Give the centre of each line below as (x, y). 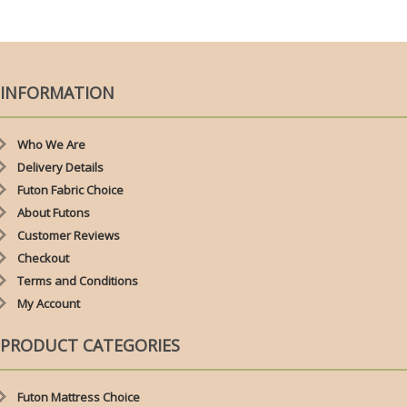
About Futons (54, 212)
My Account (49, 303)
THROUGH (182, 19)
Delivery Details (60, 167)
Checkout (43, 258)
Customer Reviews (69, 235)
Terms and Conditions (78, 280)
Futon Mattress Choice (79, 397)
